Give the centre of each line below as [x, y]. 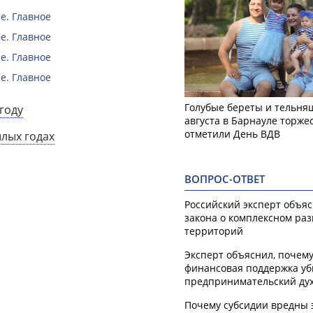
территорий [214, 231]
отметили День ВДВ [232, 133]
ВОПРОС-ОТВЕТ [225, 179]
